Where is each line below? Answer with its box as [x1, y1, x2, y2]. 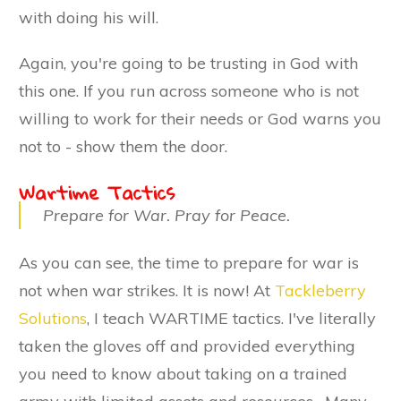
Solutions [19, 307, 87, 328]
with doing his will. [19, 6, 158, 28]
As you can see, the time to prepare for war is [19, 252, 359, 273]
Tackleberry [275, 279, 366, 301]
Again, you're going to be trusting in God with [19, 52, 358, 73]
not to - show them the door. [19, 135, 227, 157]
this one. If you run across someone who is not [19, 80, 359, 101]
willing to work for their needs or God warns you [19, 107, 381, 129]
